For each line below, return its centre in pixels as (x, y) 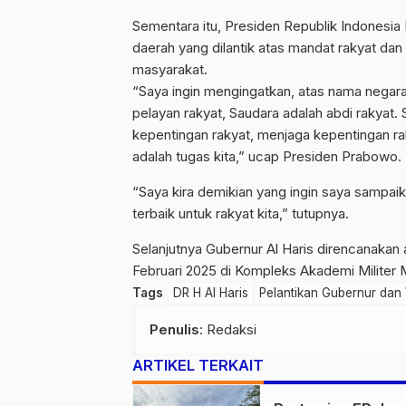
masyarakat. (170, 69)
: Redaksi (228, 329)
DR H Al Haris (211, 293)
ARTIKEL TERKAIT (198, 365)
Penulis (174, 329)
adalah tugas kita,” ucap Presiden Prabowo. (267, 156)
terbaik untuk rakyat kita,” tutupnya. (241, 213)
